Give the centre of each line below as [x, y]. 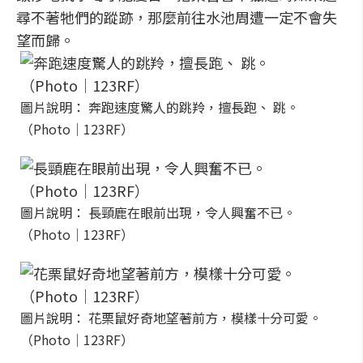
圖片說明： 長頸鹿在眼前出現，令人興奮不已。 [158, 212]
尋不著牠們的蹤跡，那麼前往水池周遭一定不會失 [177, 17]
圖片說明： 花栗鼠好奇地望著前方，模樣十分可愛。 [171, 318]
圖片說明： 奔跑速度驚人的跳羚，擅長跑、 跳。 [160, 107]
